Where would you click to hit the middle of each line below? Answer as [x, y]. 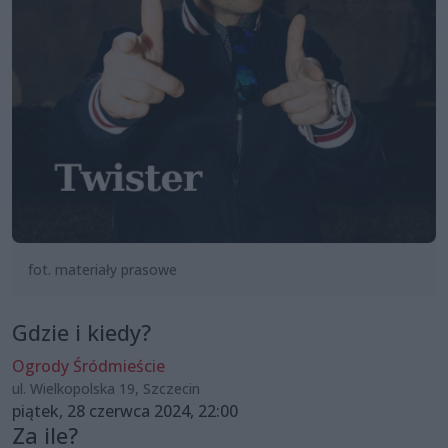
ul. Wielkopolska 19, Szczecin [106, 388]
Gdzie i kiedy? [81, 332]
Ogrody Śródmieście [88, 365]
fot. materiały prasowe [102, 269]
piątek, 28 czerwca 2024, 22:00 [125, 410]
